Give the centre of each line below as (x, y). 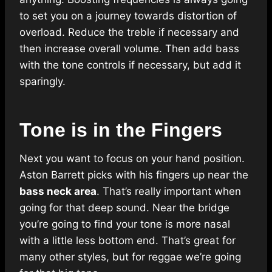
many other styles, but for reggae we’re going (130, 257)
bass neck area (58, 192)
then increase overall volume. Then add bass (129, 49)
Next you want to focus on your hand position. (132, 159)
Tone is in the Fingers (121, 130)
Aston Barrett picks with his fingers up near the (134, 175)
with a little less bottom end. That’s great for (127, 241)
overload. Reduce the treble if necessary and (129, 32)
